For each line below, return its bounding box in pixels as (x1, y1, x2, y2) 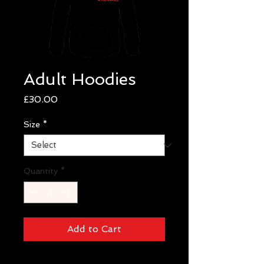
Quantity (24, 166, 58, 176)
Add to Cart (67, 223, 121, 235)
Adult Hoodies (24, 70, 136, 89)
